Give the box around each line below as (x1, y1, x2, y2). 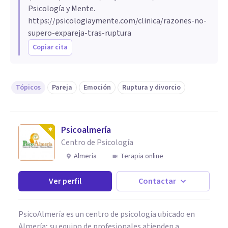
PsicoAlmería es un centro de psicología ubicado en (18, 208, 195, 220)
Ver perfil (48, 175, 81, 187)
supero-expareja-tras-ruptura (28, 27, 131, 39)
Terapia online (120, 151, 163, 161)
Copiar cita (33, 42, 68, 52)
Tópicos (16, 82, 41, 93)
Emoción (83, 82, 111, 93)
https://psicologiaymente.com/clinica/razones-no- (28, 15, 207, 26)
